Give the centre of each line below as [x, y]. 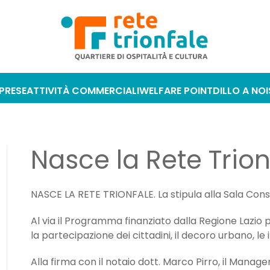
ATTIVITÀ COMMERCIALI [83, 91]
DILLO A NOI [240, 91]
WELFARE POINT [176, 91]
